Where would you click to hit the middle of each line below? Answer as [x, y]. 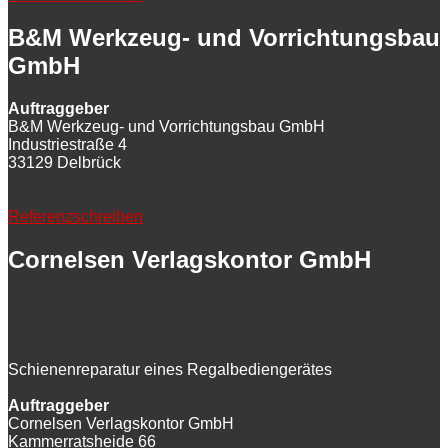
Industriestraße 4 [67, 144]
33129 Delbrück [64, 162]
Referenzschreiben [75, 216]
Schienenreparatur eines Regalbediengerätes [170, 370]
